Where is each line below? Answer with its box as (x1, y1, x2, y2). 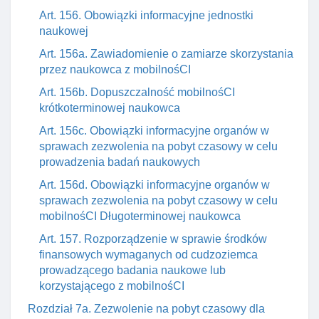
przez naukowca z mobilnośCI (39, 63, 191, 75)
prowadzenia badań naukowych (39, 156, 200, 168)
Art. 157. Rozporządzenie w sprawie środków (39, 233, 267, 245)
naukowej (39, 25, 88, 37)
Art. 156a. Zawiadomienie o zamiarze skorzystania (39, 48, 293, 60)
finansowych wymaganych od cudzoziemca (39, 249, 258, 261)
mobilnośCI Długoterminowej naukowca (39, 210, 241, 222)
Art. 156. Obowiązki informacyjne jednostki (39, 9, 253, 21)
